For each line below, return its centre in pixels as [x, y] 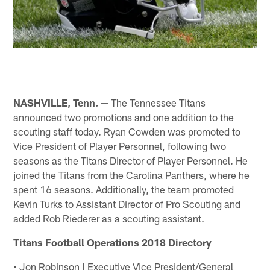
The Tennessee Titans [157, 102]
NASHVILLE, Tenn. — [61, 102]
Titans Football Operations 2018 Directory [113, 242]
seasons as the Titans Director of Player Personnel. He [131, 160]
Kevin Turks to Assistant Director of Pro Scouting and [127, 203]
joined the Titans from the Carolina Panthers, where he [132, 174]
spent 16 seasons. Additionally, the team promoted [124, 189]
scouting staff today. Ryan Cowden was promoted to [127, 131]
